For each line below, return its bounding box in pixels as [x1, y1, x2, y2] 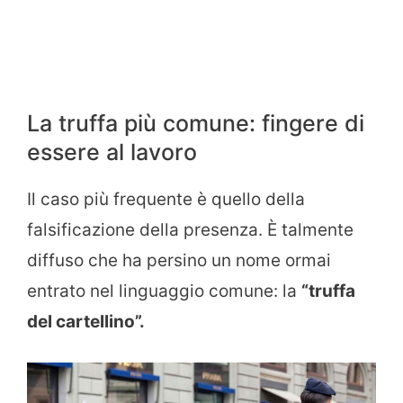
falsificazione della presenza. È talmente [27, 219, 354, 240]
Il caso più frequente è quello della [27, 188, 305, 210]
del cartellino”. [27, 310, 145, 332]
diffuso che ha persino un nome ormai [27, 249, 331, 271]
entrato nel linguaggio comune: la [27, 280, 301, 301]
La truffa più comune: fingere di [27, 109, 364, 137]
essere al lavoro [27, 138, 197, 166]
